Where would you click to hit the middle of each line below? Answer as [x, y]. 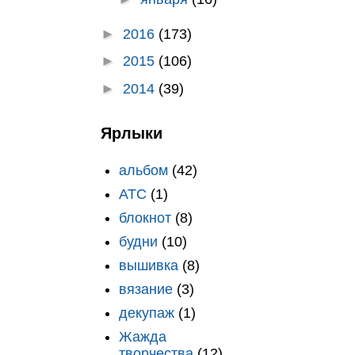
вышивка [148, 265]
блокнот [145, 218]
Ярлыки [132, 133]
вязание [145, 289]
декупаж [146, 313]
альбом [143, 170]
